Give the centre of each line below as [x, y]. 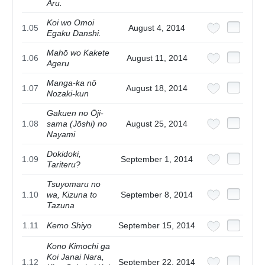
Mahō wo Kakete [78, 52]
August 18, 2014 [157, 88]
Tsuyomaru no [74, 184]
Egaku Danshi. [74, 33]
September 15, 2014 [157, 225]
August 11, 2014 [157, 58]
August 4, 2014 [157, 28]
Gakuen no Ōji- [75, 113]
